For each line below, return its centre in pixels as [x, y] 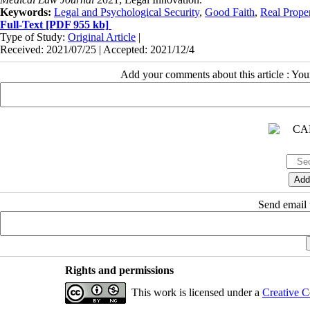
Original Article [102, 37]
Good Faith [230, 12]
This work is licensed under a [197, 292]
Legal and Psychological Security [127, 12]
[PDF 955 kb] [76, 24]
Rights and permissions [119, 270]
